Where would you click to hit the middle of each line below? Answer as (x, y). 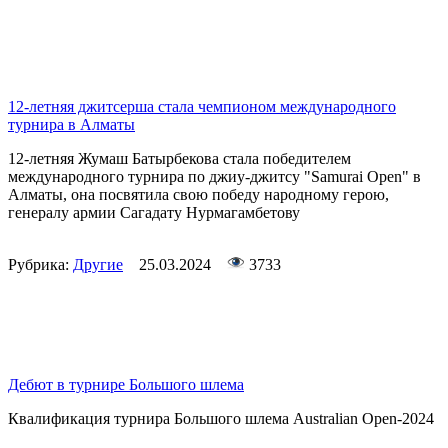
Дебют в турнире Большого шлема (126, 385)
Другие (98, 265)
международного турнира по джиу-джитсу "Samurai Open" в (214, 177)
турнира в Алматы (71, 125)
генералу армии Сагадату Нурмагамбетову (154, 213)
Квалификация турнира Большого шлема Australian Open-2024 (221, 419)
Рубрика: (40, 265)
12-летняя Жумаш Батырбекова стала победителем (179, 159)
